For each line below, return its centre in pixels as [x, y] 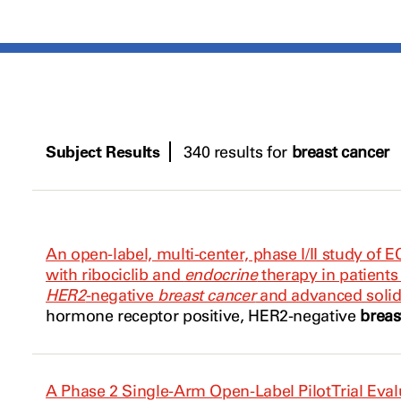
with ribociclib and [115, 275]
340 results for [238, 152]
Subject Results [103, 152]
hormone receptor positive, [147, 316]
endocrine [221, 275]
